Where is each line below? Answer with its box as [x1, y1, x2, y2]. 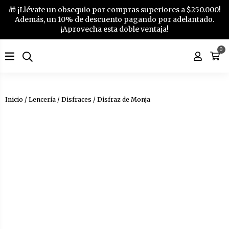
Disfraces [61, 96, 91, 103]
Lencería [29, 96, 56, 103]
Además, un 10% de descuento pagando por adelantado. [14, 15, 215, 24]
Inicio [5, 96, 23, 103]
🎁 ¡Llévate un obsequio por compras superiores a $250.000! [8, 5, 221, 14]
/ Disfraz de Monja [91, 96, 150, 103]
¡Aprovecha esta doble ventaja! [60, 25, 169, 34]
